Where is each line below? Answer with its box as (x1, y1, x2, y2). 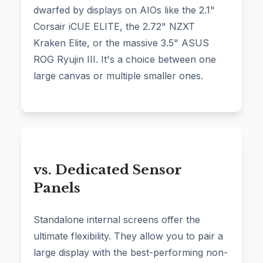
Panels (33, 180, 80, 197)
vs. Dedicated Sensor (33, 161, 182, 178)
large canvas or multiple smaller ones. (33, 70, 203, 82)
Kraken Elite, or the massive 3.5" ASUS (33, 37, 209, 49)
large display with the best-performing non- (33, 247, 228, 259)
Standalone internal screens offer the (33, 214, 200, 226)
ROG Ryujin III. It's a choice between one (33, 53, 216, 66)
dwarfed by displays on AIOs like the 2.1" (33, 4, 215, 16)
